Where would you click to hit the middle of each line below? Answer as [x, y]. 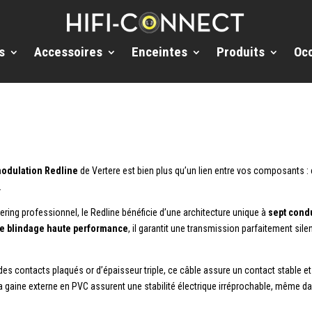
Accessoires [68, 52]
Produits [241, 52]
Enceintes [159, 52]
